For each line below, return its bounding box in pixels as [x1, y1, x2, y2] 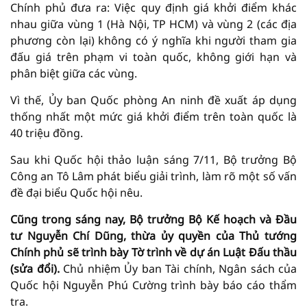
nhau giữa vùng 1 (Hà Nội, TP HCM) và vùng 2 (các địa [10, 16, 297, 32]
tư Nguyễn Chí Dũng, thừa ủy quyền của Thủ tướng [10, 228, 297, 243]
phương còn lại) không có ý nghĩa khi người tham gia [10, 33, 297, 48]
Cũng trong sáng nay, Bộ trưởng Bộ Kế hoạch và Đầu [10, 212, 297, 227]
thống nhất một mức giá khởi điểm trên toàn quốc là [10, 109, 297, 124]
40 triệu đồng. [10, 125, 83, 140]
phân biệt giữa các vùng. [10, 66, 137, 81]
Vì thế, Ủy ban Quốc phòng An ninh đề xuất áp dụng [10, 93, 297, 108]
